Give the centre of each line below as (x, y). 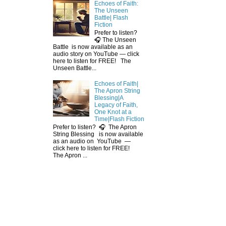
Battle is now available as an (93, 47)
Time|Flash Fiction (119, 119)
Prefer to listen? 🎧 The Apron (95, 127)
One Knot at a (113, 112)
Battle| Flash (111, 17)
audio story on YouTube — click (96, 54)
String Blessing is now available (98, 134)
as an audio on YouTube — (93, 142)
